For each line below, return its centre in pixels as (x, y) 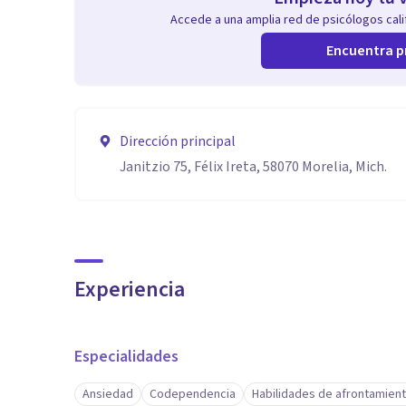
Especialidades (126, 357)
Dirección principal (178, 141)
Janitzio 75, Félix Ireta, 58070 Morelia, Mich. (253, 167)
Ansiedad (108, 394)
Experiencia (130, 290)
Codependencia (193, 394)
